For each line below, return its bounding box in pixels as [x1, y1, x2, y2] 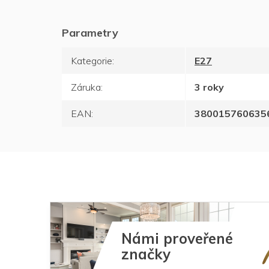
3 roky [195, 80, 224, 93]
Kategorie [71, 54, 112, 67]
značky [121, 244, 171, 263]
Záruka [71, 80, 101, 93]
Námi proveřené [121, 229, 233, 247]
